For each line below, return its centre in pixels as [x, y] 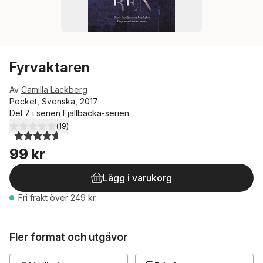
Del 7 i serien [36, 113]
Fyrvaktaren [50, 67]
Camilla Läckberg [54, 90]
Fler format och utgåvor [68, 237]
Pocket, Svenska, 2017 [54, 101]
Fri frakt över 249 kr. [58, 198]
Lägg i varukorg [137, 178]
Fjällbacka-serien [96, 113]
